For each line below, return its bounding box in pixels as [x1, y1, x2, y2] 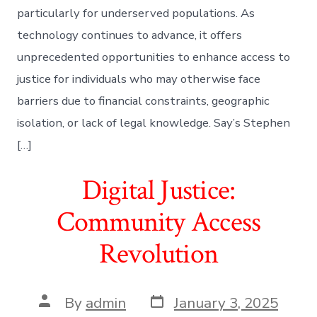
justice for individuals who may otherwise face [17, 71, 261, 88]
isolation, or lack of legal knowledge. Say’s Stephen [17, 115, 291, 132]
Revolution [98, 236, 219, 273]
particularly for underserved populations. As [17, 5, 255, 22]
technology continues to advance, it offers [17, 27, 243, 44]
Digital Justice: [81, 172, 236, 209]
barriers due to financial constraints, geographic [17, 93, 270, 110]
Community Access [56, 204, 261, 241]
